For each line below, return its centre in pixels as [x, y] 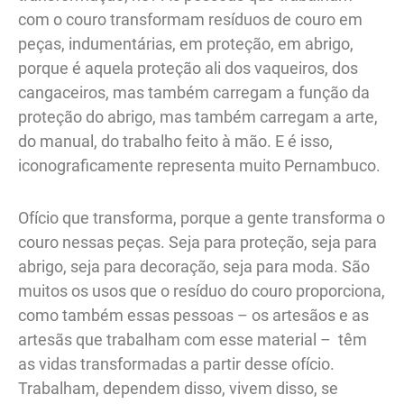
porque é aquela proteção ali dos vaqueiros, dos [188, 68]
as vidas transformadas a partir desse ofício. [176, 364]
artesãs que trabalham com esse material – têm [193, 340]
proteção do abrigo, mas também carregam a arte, [198, 116]
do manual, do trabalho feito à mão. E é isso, [175, 141]
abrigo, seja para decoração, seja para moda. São [194, 267]
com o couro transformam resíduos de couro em [190, 19]
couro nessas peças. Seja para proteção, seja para [197, 243]
